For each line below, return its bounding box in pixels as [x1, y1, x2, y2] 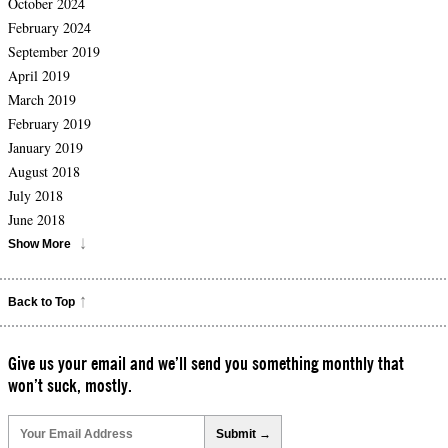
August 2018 [8, 162, 80, 182]
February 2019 [8, 114, 91, 134]
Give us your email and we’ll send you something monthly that [8, 355, 404, 373]
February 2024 [8, 18, 91, 38]
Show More [8, 237, 71, 252]
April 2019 [8, 66, 70, 86]
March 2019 [8, 90, 76, 110]
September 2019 [8, 42, 100, 62]
